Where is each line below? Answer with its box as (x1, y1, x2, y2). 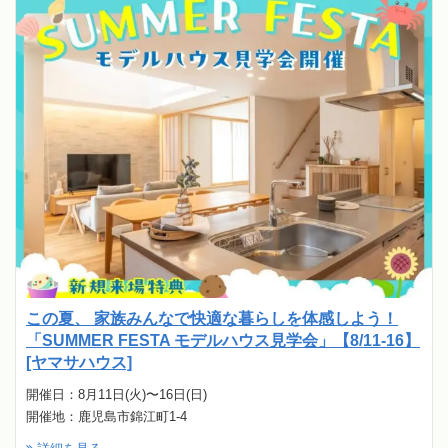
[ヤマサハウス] (26, 354, 132, 372)
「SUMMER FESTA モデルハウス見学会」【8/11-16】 (26, 332, 420, 350)
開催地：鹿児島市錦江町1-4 (26, 409, 187, 425)
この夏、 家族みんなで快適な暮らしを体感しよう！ (26, 310, 398, 328)
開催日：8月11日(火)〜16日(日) (26, 387, 207, 403)
